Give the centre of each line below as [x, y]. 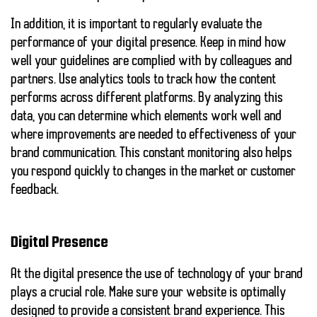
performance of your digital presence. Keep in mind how [149, 44]
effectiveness [223, 136]
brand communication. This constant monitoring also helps [151, 154]
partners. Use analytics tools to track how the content [143, 80]
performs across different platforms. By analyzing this [147, 99]
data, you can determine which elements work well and [146, 117]
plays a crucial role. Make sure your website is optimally [148, 293]
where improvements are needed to [100, 136]
